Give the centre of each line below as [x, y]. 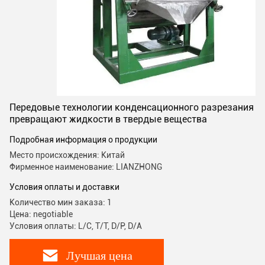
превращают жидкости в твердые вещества [108, 119]
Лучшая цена [99, 255]
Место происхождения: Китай [67, 155]
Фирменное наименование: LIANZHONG [86, 167]
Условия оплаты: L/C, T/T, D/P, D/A [76, 226]
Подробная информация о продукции [83, 140]
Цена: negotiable [41, 214]
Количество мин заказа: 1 [61, 202]
